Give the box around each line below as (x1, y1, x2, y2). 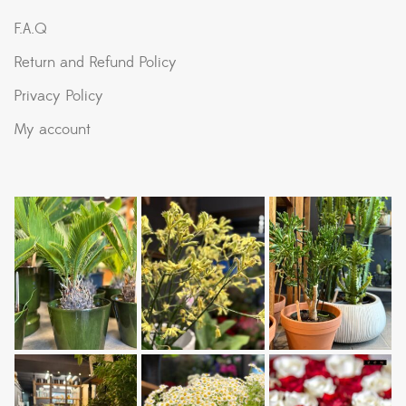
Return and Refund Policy (14, 53, 177, 72)
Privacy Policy (14, 86, 103, 106)
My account (14, 120, 91, 140)
